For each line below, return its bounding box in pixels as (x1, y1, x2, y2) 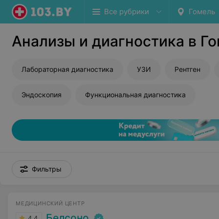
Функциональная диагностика (85, 90, 186, 99)
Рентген (175, 65, 200, 73)
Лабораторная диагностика (22, 65, 113, 73)
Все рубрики (104, 7, 149, 16)
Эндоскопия (22, 90, 62, 99)
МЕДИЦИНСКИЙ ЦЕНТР (16, 200, 85, 207)
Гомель (189, 7, 215, 16)
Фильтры (32, 165, 62, 173)
